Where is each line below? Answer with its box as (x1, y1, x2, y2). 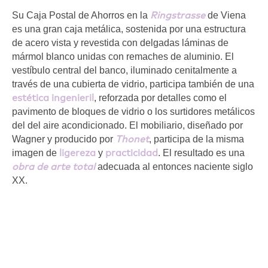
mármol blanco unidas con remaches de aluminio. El (12, 51, 234, 62)
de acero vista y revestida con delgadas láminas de (12, 37, 229, 48)
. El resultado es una (158, 147, 245, 158)
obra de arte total (12, 160, 95, 172)
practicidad (105, 147, 158, 159)
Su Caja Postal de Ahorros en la (12, 10, 150, 20)
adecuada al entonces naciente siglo (95, 161, 253, 172)
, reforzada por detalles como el (94, 92, 227, 103)
